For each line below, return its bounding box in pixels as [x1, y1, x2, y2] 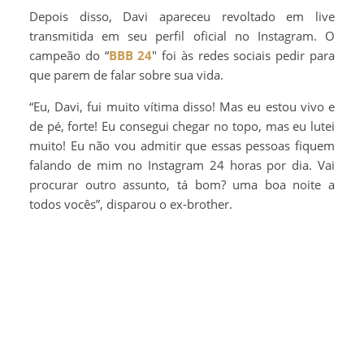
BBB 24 [108, 47, 153, 64]
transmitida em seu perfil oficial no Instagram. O [29, 28, 335, 45]
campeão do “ [29, 47, 109, 64]
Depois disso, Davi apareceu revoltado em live [29, 8, 335, 25]
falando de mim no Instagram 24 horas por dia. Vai [29, 157, 335, 174]
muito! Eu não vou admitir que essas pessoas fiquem [29, 137, 335, 154]
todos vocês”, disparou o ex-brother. [29, 196, 232, 213]
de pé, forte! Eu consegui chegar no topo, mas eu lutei [29, 118, 335, 135]
